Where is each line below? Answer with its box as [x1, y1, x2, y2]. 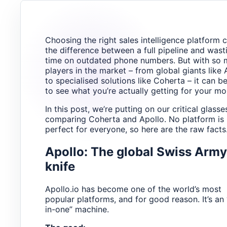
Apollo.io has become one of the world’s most [45, 184, 221, 195]
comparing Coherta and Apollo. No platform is [45, 114, 224, 125]
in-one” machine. [45, 204, 109, 215]
